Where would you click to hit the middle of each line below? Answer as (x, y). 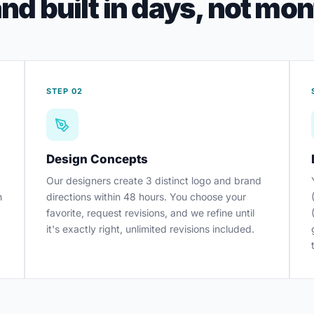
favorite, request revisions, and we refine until (150, 213)
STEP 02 (64, 91)
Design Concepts (97, 159)
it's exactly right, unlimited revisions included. (150, 229)
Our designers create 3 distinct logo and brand (153, 180)
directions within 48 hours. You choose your (146, 197)
